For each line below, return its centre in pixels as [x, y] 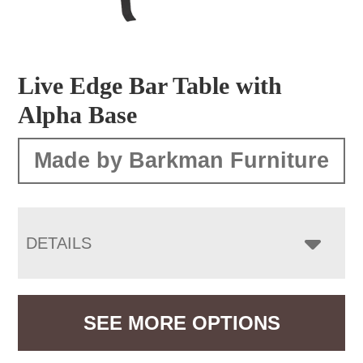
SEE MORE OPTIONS [181, 322]
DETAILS [59, 243]
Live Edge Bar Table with [150, 85]
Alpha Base [78, 114]
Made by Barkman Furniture [181, 160]
